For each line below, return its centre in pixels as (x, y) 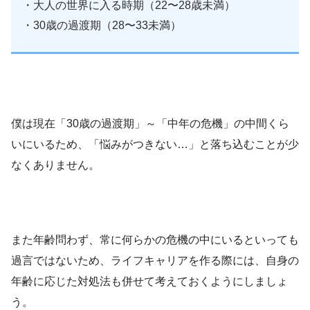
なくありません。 (55, 165)
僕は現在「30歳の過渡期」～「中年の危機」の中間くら (150, 123)
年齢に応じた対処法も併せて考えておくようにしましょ (149, 281)
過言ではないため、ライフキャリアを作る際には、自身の (155, 260)
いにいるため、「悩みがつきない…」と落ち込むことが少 (155, 144)
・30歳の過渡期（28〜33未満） (102, 25)
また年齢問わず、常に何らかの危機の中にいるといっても (155, 239)
